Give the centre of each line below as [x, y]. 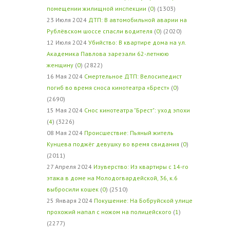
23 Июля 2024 [67, 20]
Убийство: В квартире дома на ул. [137, 42]
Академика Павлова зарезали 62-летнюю [108, 54]
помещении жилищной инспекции [96, 8]
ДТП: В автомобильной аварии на [137, 20]
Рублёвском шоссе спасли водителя [99, 31]
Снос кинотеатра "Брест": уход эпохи [137, 110]
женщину [60, 65]
